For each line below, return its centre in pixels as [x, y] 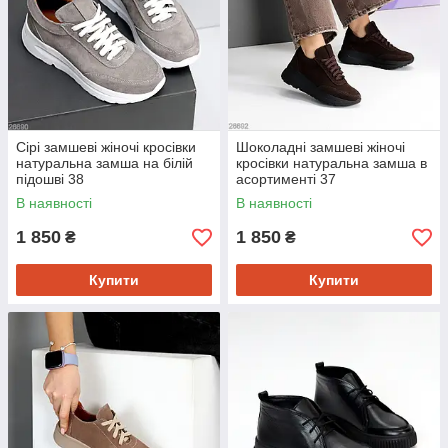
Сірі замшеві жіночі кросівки [106, 147]
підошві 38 [50, 179]
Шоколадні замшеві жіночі [320, 147]
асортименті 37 [286, 179]
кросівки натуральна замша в [331, 163]
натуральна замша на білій [104, 163]
